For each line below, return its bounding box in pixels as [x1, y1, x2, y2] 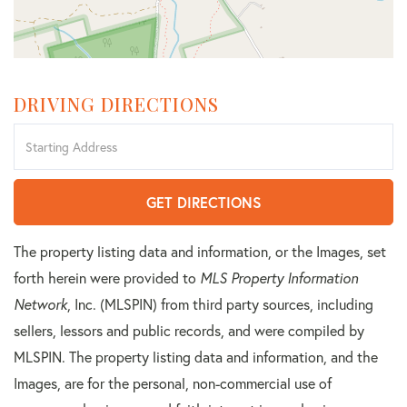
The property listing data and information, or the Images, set [14, 243, 386, 262]
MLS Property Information [200, 269, 358, 288]
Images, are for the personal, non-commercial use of [14, 374, 332, 393]
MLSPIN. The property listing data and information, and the [14, 348, 378, 367]
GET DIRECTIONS [145, 193, 262, 213]
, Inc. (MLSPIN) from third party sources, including [67, 295, 373, 314]
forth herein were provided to [14, 269, 200, 288]
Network [14, 295, 67, 314]
